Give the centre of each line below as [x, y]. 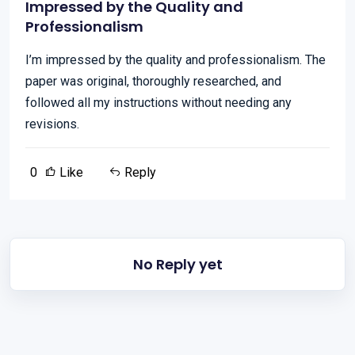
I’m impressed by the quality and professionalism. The [176, 60]
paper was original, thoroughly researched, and [153, 81]
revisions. [52, 124]
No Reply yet [177, 264]
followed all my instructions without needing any [158, 103]
